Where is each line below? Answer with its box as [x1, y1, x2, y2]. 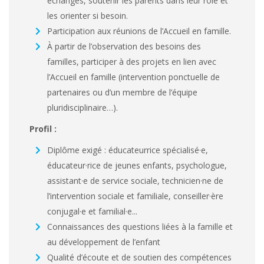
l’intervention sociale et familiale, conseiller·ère [47, 190, 223, 202]
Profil [29, 123, 52, 134]
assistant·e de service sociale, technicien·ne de [47, 174, 223, 186]
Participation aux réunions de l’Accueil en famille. [47, 25, 231, 37]
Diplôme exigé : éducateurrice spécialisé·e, [47, 144, 208, 156]
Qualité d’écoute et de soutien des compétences [47, 251, 232, 263]
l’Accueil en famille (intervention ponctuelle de [47, 71, 220, 82]
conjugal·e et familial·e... [47, 205, 137, 217]
